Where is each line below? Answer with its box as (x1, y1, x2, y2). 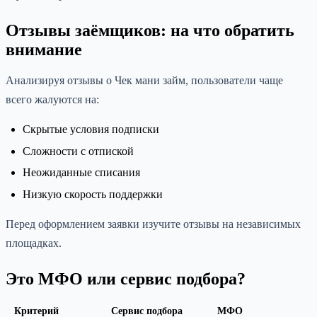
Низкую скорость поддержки (23, 188, 163, 200)
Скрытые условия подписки (23, 122, 159, 135)
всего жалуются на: (6, 93, 99, 105)
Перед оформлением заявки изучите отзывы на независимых (6, 217, 301, 230)
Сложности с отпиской (23, 144, 134, 157)
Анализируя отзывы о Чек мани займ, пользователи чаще (6, 74, 283, 86)
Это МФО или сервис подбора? (6, 269, 246, 288)
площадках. (6, 236, 62, 249)
